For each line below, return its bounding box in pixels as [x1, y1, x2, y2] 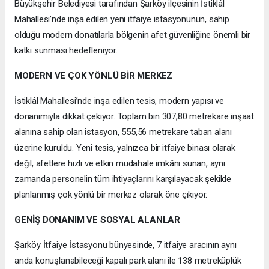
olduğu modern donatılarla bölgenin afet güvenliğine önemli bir [14, 29, 251, 40]
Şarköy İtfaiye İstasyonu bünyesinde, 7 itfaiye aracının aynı [14, 239, 237, 250]
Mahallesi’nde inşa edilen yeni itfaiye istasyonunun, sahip [14, 13, 229, 25]
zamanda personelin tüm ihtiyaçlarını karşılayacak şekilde [14, 173, 232, 184]
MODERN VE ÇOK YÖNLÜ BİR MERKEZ [14, 70, 173, 81]
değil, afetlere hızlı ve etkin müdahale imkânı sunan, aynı [14, 157, 225, 169]
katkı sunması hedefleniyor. [14, 44, 118, 56]
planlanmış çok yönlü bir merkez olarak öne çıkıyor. [14, 189, 208, 200]
